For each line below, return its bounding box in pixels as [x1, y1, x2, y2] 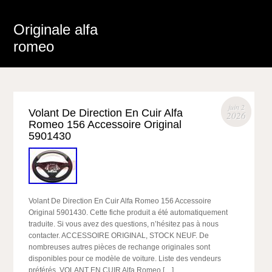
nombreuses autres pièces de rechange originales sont [29, 243, 211, 251]
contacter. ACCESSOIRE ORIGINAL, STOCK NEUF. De [29, 231, 209, 240]
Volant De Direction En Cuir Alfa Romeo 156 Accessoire [29, 197, 212, 205]
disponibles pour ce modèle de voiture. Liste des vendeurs [29, 254, 222, 263]
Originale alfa [13, 21, 98, 38]
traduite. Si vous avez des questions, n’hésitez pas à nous [29, 220, 219, 228]
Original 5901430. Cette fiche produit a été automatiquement [29, 208, 228, 217]
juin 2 [228, 102, 245, 112]
